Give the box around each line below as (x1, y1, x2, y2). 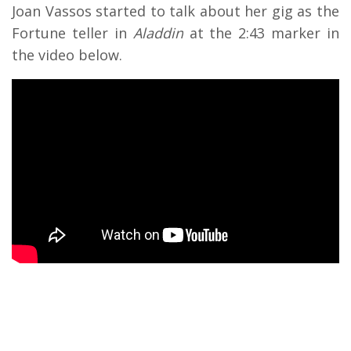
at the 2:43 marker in (183, 23, 339, 42)
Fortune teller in (12, 23, 133, 42)
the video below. (12, 45, 126, 64)
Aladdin (132, 23, 183, 42)
